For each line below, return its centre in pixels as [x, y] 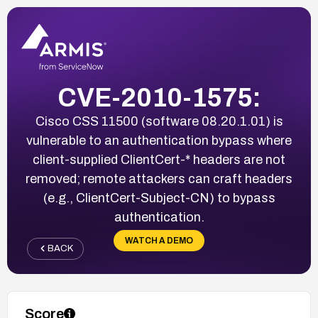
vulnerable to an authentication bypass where [159, 140]
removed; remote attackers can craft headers [159, 179]
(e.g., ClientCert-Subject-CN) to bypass [159, 198]
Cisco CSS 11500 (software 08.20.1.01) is [159, 121]
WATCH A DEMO [159, 240]
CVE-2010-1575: [159, 98]
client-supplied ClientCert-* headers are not [159, 159]
